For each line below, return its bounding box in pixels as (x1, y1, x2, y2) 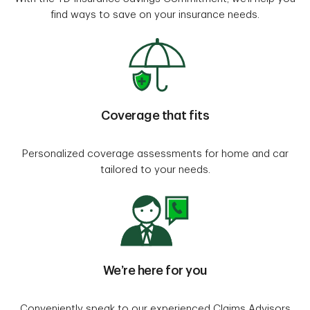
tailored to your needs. (100, 164, 210, 175)
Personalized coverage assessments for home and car (21, 148, 289, 159)
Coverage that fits (101, 109, 209, 122)
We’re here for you (102, 264, 208, 277)
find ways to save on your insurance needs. (51, 9, 259, 20)
